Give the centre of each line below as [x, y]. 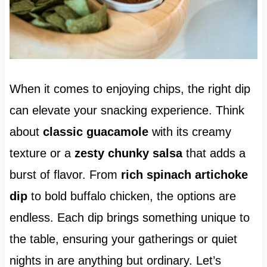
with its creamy [190, 132]
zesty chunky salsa [128, 153]
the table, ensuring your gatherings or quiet [123, 239]
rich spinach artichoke [184, 175]
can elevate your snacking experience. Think [127, 111]
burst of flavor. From [65, 175]
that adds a [214, 153]
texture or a [42, 153]
